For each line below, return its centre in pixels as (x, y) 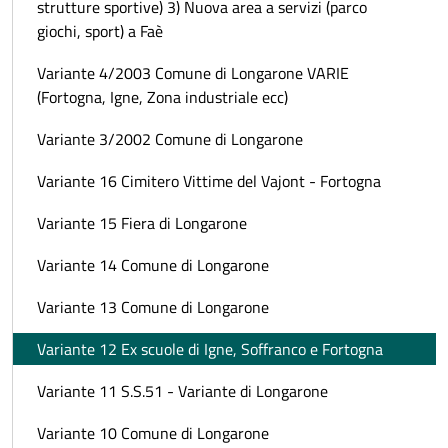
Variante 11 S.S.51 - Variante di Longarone (182, 390)
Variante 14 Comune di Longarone (153, 264)
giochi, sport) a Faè (100, 30)
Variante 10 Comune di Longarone (153, 432)
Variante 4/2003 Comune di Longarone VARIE (193, 72)
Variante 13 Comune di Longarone (153, 306)
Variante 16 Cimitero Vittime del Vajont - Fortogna (209, 180)
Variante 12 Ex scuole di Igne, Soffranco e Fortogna (210, 348)
